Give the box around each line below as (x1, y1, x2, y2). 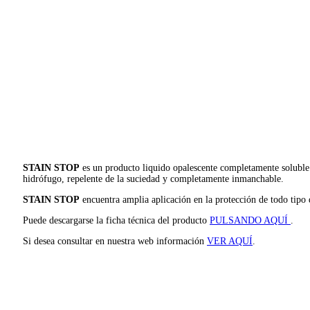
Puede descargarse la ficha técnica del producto (23, 215, 210, 226)
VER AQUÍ (207, 235, 253, 246)
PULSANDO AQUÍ (210, 215, 291, 226)
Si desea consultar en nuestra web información (23, 235, 207, 246)
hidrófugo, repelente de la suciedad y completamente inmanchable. (23, 173, 284, 184)
